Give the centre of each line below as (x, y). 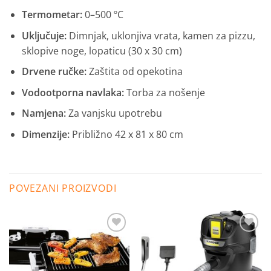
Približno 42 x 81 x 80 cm (126, 134)
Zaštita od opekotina (134, 72)
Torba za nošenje (164, 92)
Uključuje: (44, 35)
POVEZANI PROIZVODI (63, 188)
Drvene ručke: (54, 72)
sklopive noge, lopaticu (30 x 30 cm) (102, 51)
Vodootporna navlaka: (73, 92)
